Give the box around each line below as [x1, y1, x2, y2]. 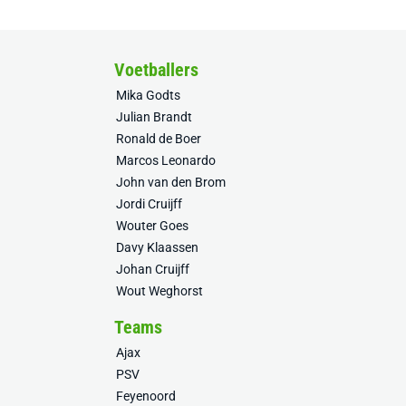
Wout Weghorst [116, 284, 203, 299]
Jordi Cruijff [116, 197, 182, 212]
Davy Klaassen [116, 240, 198, 256]
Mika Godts [116, 88, 180, 103]
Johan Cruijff [116, 262, 189, 277]
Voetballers [114, 59, 198, 82]
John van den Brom [116, 175, 226, 190]
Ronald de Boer [116, 131, 201, 147]
